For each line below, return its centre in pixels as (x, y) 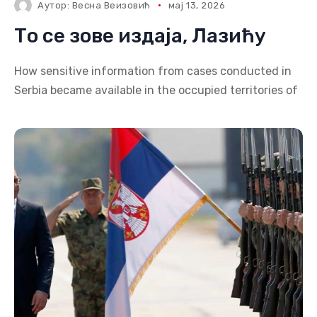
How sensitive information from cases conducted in (153, 71)
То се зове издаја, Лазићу (140, 36)
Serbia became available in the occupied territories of (156, 90)
